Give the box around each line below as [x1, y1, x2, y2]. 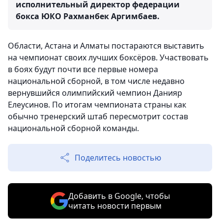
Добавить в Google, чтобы [68, 191, 170, 202]
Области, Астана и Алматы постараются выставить [8, 40, 204, 52]
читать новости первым [68, 200, 162, 212]
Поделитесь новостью [75, 152, 161, 164]
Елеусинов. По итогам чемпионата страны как [8, 99, 186, 110]
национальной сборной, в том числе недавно [8, 76, 185, 87]
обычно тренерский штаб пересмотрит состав [8, 111, 188, 122]
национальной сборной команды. [8, 123, 139, 134]
